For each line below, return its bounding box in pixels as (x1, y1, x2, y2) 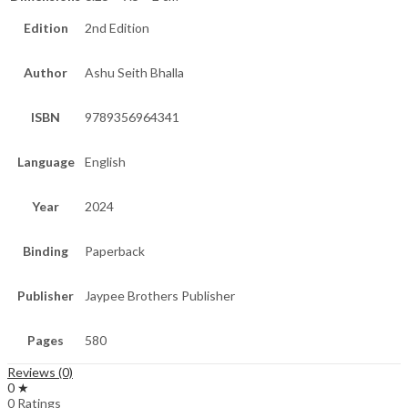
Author (24, 65, 67, 81)
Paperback (85, 243, 145, 260)
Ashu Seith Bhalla (85, 65, 184, 81)
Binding (23, 243, 68, 260)
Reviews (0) (7, 364, 73, 381)
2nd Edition (85, 20, 149, 36)
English (85, 154, 126, 170)
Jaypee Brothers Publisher (85, 288, 235, 304)
